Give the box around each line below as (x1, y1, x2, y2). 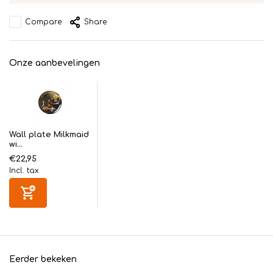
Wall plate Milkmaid (9, 130, 89, 139)
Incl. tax (9, 166, 39, 175)
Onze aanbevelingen (9, 58, 100, 68)
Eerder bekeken (9, 255, 77, 264)
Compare (25, 18, 62, 26)
